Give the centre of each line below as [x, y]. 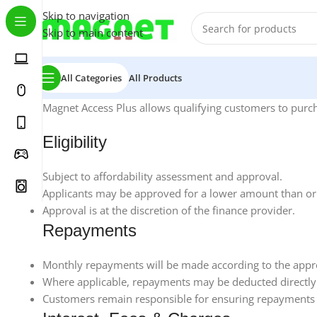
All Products [155, 78]
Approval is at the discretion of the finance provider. [169, 210]
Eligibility [75, 142]
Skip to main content [93, 33]
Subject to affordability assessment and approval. [162, 176]
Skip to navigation [86, 16]
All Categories [91, 77]
